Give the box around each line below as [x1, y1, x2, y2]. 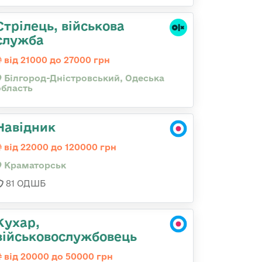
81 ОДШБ [4, 178, 46, 188]
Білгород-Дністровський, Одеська [2, 73, 164, 83]
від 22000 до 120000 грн [2, 142, 116, 152]
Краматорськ [2, 160, 66, 170]
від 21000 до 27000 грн [2, 55, 110, 65]
